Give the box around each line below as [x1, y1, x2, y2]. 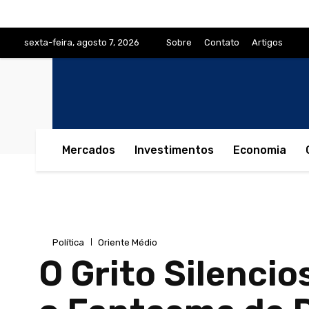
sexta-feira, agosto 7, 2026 [24, 37, 139, 48]
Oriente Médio [98, 237, 157, 248]
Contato [204, 37, 239, 48]
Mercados [62, 143, 115, 157]
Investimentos [134, 143, 214, 157]
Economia [233, 143, 286, 157]
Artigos [252, 37, 283, 48]
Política [52, 237, 84, 248]
